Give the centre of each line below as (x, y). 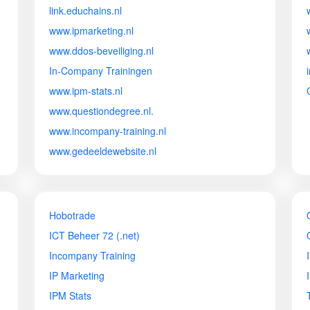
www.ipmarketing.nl (91, 30)
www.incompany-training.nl (108, 131)
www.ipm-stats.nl (86, 91)
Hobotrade (72, 215)
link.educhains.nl (85, 10)
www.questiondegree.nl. (101, 111)
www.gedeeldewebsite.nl (103, 151)
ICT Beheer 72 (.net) (94, 235)
